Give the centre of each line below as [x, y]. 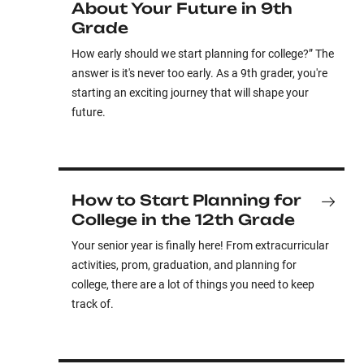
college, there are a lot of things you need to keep [193, 284]
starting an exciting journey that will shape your [190, 93]
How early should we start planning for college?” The [203, 54]
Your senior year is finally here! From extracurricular [200, 245]
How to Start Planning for [186, 200]
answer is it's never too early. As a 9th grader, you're [199, 73]
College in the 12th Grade [183, 219]
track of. [93, 304]
